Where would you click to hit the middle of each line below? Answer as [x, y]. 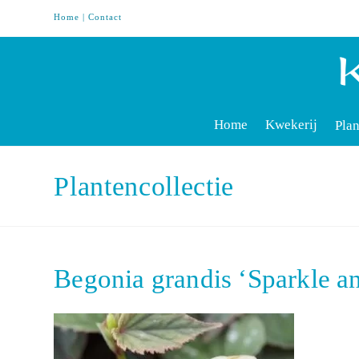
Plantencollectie [144, 187]
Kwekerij [291, 125]
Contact [105, 17]
